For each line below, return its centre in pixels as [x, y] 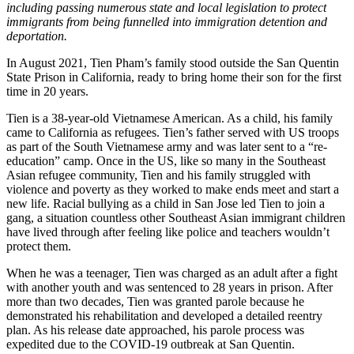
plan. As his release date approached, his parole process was [155, 330]
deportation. [38, 36]
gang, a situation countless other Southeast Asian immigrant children [176, 218]
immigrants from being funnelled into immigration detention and [167, 22]
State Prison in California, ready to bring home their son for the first [174, 77]
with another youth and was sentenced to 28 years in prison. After [169, 288]
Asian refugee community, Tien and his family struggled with [158, 175]
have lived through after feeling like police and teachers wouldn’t [168, 232]
